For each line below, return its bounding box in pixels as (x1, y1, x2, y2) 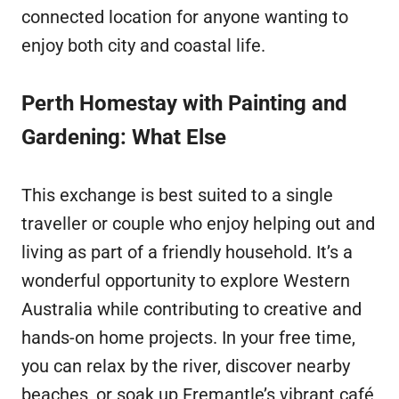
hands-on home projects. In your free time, (21, 327, 355, 349)
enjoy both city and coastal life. (21, 35, 265, 57)
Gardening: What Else (21, 125, 226, 151)
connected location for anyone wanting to (21, 6, 348, 28)
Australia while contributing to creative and (21, 298, 362, 321)
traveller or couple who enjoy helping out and (21, 213, 375, 235)
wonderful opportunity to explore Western (21, 270, 350, 292)
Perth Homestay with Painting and (21, 91, 347, 117)
